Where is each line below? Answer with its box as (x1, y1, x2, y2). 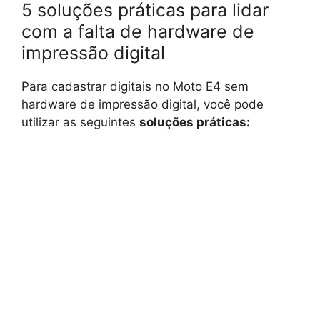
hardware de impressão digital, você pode (21, 96, 264, 111)
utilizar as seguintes (21, 114, 139, 129)
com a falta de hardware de (21, 20, 254, 42)
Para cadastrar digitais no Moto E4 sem (21, 79, 249, 94)
